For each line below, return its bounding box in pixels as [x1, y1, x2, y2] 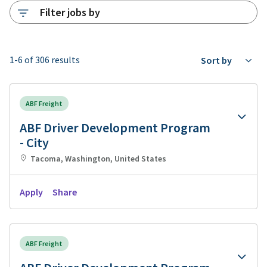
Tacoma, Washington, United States [30, 153, 166, 164]
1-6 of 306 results [10, 53, 80, 66]
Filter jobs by [40, 5, 100, 19]
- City [20, 134, 49, 151]
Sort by [201, 54, 232, 66]
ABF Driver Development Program [20, 119, 210, 136]
